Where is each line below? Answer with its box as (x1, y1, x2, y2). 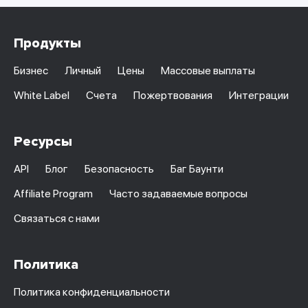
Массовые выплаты (161, 64, 255, 78)
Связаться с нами (14, 212, 100, 225)
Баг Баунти (170, 162, 223, 176)
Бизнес (14, 64, 48, 78)
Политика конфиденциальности (14, 285, 170, 299)
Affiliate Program (14, 187, 93, 201)
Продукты (14, 35, 81, 52)
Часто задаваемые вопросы (109, 187, 247, 201)
